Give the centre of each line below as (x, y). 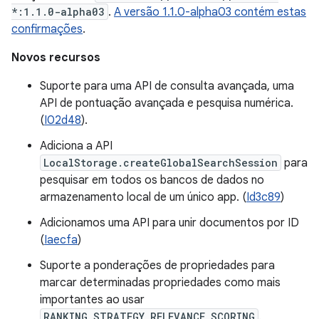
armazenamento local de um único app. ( (143, 197)
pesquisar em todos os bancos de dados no (152, 180)
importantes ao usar (92, 300)
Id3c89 (263, 197)
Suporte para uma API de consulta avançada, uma (167, 86)
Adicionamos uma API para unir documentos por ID (169, 223)
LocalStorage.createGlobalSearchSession (161, 163)
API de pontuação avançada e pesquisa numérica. (167, 103)
